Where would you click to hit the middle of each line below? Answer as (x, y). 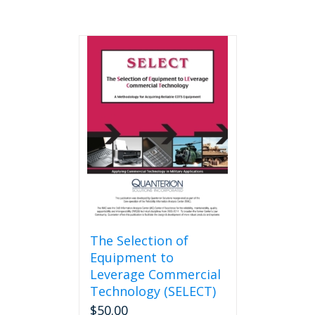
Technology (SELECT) (153, 291)
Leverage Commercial (155, 274)
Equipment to (131, 257)
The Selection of (139, 240)
